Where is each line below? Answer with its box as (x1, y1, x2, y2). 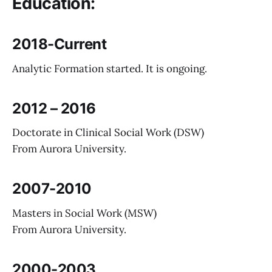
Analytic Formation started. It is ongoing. (12, 61, 207, 75)
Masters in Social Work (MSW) (12, 206, 157, 220)
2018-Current (12, 35, 107, 53)
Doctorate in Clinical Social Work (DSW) (12, 126, 204, 140)
